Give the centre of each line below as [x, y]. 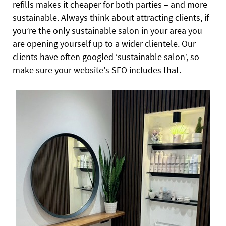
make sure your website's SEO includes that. [97, 70]
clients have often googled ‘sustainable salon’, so [106, 56]
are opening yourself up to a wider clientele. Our [104, 43]
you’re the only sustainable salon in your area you [107, 30]
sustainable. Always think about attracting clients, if [111, 17]
